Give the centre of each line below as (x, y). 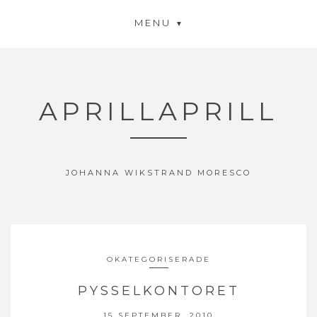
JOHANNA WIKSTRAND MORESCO (158, 173)
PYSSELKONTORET (158, 291)
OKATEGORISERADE (158, 259)
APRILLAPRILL (158, 111)
